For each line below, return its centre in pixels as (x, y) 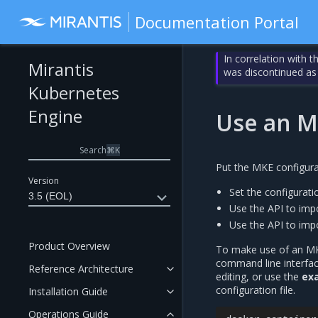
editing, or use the (259, 276)
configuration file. (256, 290)
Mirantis (61, 69)
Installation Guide (68, 291)
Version (44, 181)
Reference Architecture (81, 269)
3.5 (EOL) (50, 196)
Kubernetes (74, 93)
